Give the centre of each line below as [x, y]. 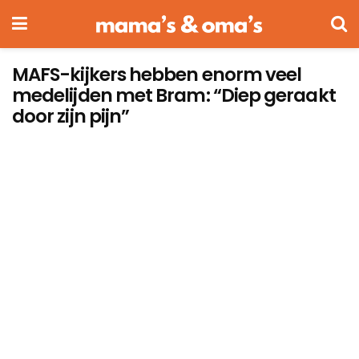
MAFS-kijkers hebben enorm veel [157, 75]
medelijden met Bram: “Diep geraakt [174, 95]
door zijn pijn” [71, 116]
